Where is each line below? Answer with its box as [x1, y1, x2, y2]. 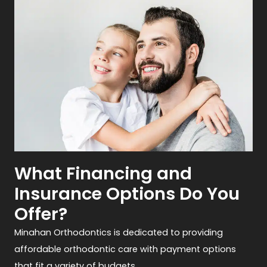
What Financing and [14, 161, 193, 185]
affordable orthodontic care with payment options [14, 243, 237, 255]
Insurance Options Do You [14, 181, 240, 206]
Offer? [14, 201, 68, 226]
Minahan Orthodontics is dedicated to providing [14, 226, 223, 238]
